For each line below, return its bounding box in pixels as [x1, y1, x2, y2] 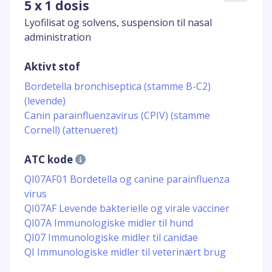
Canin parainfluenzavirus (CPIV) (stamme [24, 109, 210, 122]
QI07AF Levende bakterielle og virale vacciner [24, 202, 229, 215]
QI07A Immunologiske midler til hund [24, 216, 193, 229]
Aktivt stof [24, 59, 80, 73]
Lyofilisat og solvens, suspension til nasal [24, 16, 212, 29]
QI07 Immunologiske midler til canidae [24, 231, 198, 244]
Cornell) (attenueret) [24, 123, 118, 137]
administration [24, 30, 91, 44]
